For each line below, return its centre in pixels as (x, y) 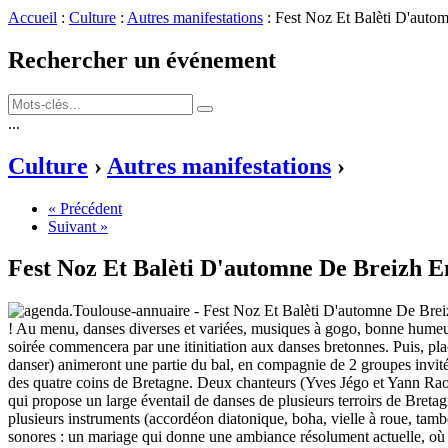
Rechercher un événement (142, 59)
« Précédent (85, 208)
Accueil (32, 17)
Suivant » (78, 226)
